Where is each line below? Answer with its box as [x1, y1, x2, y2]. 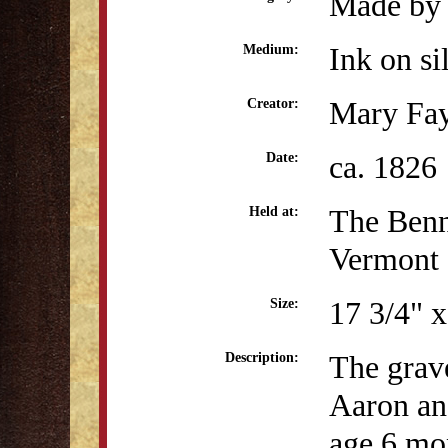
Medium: [243, 42, 299, 57]
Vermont [329, 241, 439, 277]
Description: [225, 350, 299, 365]
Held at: [249, 204, 299, 219]
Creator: [247, 96, 299, 111]
